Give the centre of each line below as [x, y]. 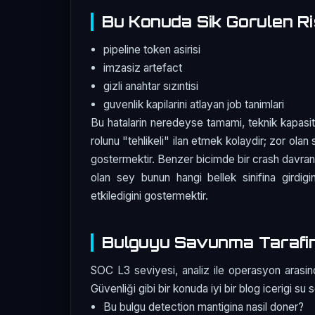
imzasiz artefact [143, 67]
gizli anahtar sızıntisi [151, 86]
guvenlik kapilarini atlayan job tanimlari [194, 104]
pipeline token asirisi [152, 49]
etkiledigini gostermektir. [149, 195]
